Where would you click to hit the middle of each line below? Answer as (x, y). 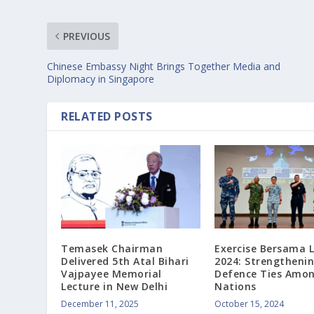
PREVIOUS (87, 36)
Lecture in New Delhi (115, 287)
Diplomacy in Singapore (101, 78)
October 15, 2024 (249, 304)
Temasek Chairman (112, 249)
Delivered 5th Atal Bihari (125, 261)
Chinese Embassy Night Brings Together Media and (164, 66)
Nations (235, 287)
